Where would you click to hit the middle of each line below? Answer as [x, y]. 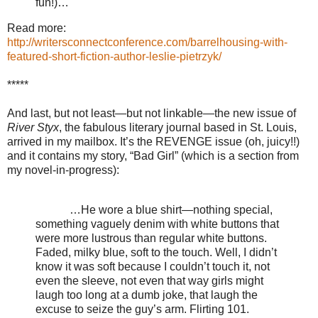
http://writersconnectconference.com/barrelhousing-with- [147, 42]
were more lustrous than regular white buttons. [151, 238]
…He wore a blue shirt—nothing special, [154, 209]
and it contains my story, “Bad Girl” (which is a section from [153, 155]
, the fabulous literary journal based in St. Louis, [178, 127]
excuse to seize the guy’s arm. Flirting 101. [142, 309]
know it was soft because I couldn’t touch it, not [153, 266]
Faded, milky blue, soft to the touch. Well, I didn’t [156, 252]
